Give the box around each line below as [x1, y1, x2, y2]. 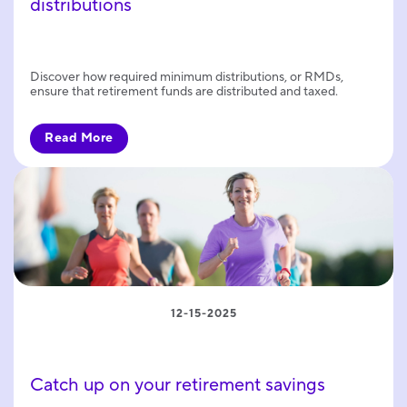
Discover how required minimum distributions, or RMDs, [30, 69, 343, 86]
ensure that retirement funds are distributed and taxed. [30, 84, 338, 101]
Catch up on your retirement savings [30, 372, 325, 397]
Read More [45, 130, 114, 147]
